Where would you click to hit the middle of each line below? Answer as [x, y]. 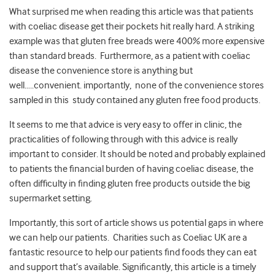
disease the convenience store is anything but [101, 71]
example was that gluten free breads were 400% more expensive [137, 41]
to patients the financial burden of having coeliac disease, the [131, 169]
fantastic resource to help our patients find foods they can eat [133, 253]
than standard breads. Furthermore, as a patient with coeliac [130, 56]
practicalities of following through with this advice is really [123, 140]
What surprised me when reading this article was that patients [131, 12]
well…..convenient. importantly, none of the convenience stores [137, 86]
